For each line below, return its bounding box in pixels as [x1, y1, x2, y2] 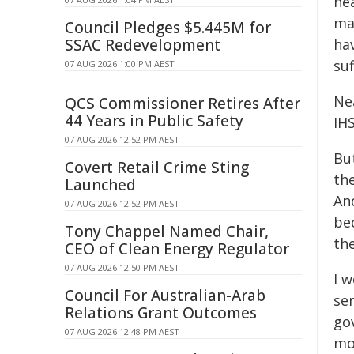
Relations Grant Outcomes [65, 303, 257, 323]
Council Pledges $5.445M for [65, 17, 271, 38]
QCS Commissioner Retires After [65, 93, 300, 114]
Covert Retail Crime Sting [65, 157, 249, 178]
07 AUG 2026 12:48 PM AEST [65, 326, 179, 337]
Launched [65, 175, 136, 195]
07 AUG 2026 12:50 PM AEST [65, 262, 179, 273]
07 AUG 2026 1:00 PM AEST [65, 58, 175, 70]
